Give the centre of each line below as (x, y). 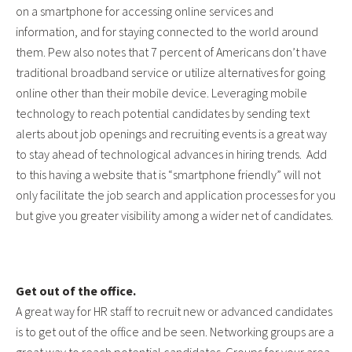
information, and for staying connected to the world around (167, 32)
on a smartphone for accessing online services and (145, 11)
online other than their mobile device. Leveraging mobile (161, 93)
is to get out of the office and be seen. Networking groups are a (175, 332)
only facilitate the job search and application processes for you (176, 195)
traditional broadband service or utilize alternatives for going (170, 73)
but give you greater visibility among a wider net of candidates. (174, 216)
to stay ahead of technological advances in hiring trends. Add (171, 154)
